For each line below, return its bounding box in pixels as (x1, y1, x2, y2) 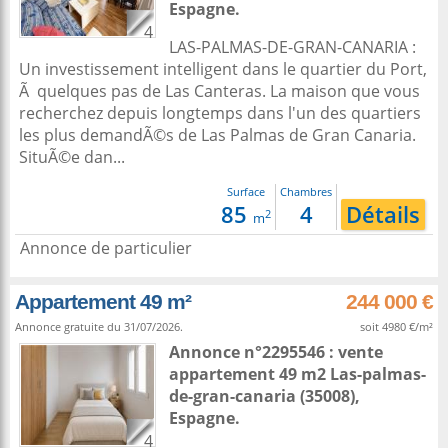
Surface (227, 184, 265, 199)
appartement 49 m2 (169, 363, 330, 385)
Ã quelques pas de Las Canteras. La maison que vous (19, 80, 420, 102)
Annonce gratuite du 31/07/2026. (15, 319, 183, 334)
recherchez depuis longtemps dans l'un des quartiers (19, 102, 421, 124)
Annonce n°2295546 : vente (169, 341, 383, 363)
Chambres (280, 184, 332, 199)
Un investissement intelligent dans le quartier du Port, (19, 58, 427, 80)
